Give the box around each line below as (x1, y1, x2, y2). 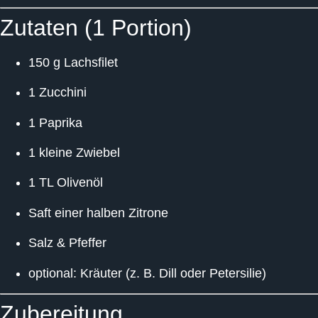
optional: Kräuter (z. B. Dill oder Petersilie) (28, 265, 266, 280)
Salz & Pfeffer (28, 236, 106, 251)
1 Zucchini (28, 85, 87, 100)
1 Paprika (28, 115, 82, 130)
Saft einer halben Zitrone (28, 205, 168, 220)
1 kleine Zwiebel (28, 145, 120, 160)
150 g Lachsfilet (28, 55, 118, 70)
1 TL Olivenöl (28, 175, 103, 190)
